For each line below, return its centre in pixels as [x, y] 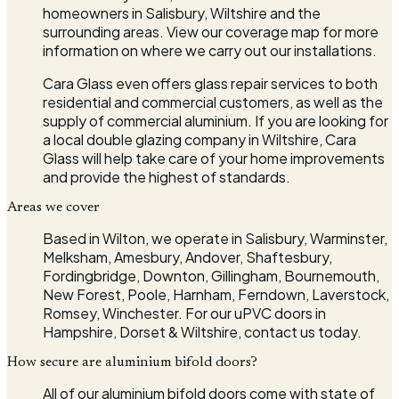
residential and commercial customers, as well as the [213, 102]
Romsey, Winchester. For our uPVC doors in [184, 313]
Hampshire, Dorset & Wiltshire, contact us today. [202, 331]
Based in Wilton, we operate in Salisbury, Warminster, [215, 238]
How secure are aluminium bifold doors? [132, 362]
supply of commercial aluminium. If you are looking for [216, 120]
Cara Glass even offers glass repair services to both [210, 83]
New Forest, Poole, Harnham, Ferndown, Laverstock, [216, 294]
